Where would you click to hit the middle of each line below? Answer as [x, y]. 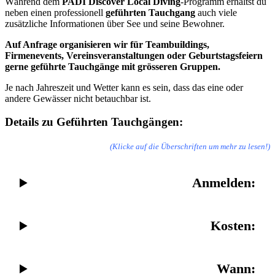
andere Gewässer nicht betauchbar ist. [78, 98]
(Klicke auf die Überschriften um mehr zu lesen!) [190, 146]
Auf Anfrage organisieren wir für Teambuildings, [107, 44]
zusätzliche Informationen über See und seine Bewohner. [115, 23]
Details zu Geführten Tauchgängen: [94, 122]
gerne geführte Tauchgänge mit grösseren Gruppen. [113, 66]
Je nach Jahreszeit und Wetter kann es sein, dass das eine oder [124, 87]
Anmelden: [224, 183]
